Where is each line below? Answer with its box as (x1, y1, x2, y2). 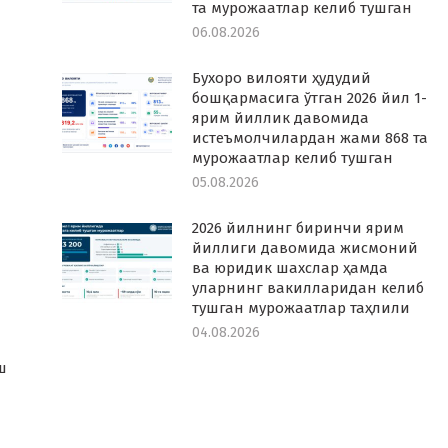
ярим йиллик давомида (191, 109, 369, 127)
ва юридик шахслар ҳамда (191, 259, 388, 277)
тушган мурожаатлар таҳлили (191, 299, 410, 317)
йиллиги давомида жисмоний (191, 239, 418, 257)
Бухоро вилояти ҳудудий (191, 69, 371, 87)
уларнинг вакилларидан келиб (191, 279, 424, 297)
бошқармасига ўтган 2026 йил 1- (191, 89, 427, 107)
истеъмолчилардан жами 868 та (191, 129, 428, 147)
